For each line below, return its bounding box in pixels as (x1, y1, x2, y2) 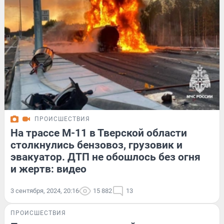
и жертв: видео (10, 162, 86, 175)
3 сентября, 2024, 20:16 (10, 186, 79, 194)
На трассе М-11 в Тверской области (10, 126, 187, 139)
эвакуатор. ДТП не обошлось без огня (10, 150, 200, 163)
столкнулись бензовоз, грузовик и (10, 138, 182, 151)
